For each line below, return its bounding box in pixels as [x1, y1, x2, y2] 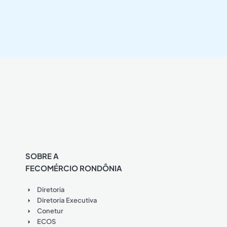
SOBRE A [25, 151, 59, 161]
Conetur [36, 207, 63, 215]
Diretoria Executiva [36, 196, 97, 204]
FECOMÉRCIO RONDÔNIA [25, 163, 122, 173]
